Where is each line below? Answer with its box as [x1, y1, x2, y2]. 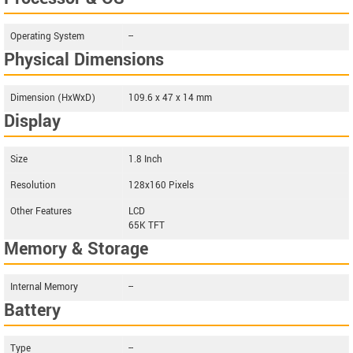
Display [4, 109, 61, 134]
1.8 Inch [128, 153, 162, 166]
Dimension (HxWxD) [10, 91, 95, 105]
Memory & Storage [4, 236, 148, 262]
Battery [4, 298, 61, 323]
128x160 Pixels [128, 179, 194, 192]
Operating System [10, 30, 84, 43]
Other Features [10, 205, 72, 218]
